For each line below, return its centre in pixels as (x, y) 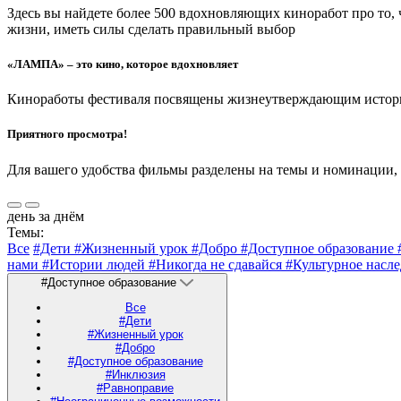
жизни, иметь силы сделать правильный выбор (151, 29)
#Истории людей (95, 264)
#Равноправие (135, 388)
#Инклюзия (135, 374)
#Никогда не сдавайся (217, 264)
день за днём (46, 216)
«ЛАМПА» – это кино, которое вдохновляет (123, 64)
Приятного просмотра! (67, 134)
